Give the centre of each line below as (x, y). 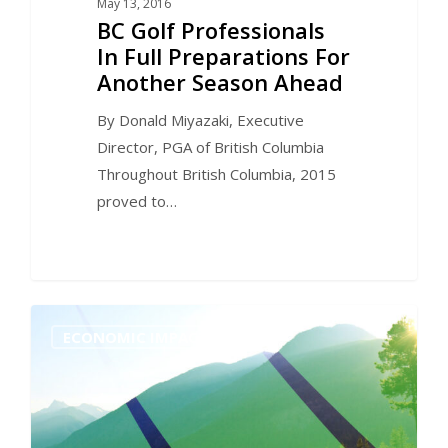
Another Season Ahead (219, 81)
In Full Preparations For (223, 55)
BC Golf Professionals (210, 29)
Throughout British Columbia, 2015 (216, 173)
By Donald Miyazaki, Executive (200, 119)
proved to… (136, 200)
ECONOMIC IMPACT (135, 337)
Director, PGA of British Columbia (210, 146)
